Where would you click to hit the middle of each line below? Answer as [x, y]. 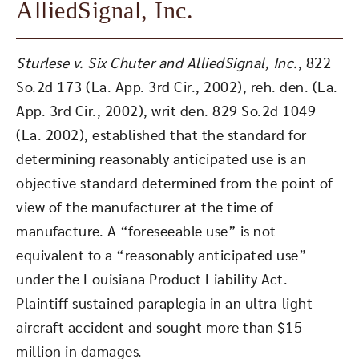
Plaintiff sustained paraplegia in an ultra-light [164, 305]
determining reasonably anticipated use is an [161, 160]
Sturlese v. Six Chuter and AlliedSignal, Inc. [157, 64]
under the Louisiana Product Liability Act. [152, 280]
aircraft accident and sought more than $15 [159, 329]
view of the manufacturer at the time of [145, 208]
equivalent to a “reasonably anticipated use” [161, 256]
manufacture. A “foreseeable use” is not [146, 232]
